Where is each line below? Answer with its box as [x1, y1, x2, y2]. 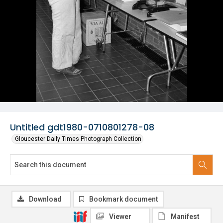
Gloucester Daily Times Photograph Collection [15, 135, 141, 142]
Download [29, 195, 62, 203]
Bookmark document [89, 195, 158, 203]
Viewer [109, 213, 131, 221]
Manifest [171, 213, 200, 221]
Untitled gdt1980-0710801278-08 [10, 121, 154, 133]
